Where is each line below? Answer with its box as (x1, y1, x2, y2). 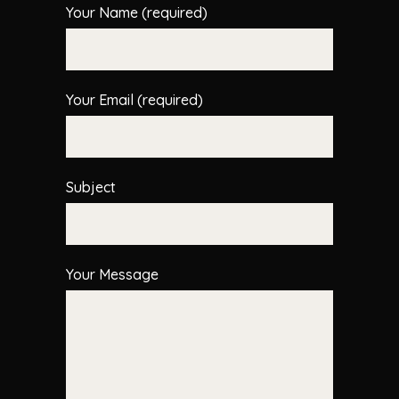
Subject (66, 177, 116, 196)
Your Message (66, 265, 159, 283)
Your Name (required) (66, 3, 208, 21)
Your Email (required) (66, 90, 203, 109)
